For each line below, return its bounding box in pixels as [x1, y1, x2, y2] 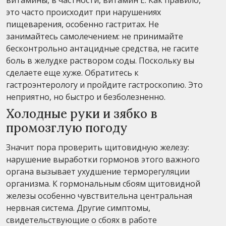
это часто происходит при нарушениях [6, 6, 161, 18]
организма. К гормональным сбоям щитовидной [6, 178, 200, 189]
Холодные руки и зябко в [6, 105, 157, 122]
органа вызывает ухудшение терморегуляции [6, 165, 190, 177]
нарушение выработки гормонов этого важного [6, 153, 200, 165]
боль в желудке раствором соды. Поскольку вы [6, 54, 194, 66]
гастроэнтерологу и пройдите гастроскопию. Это [6, 79, 203, 90]
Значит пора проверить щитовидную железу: [6, 141, 189, 153]
